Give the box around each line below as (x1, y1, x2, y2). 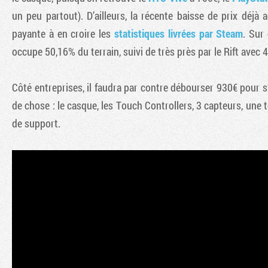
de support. (12, 115, 60, 130)
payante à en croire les (12, 26, 114, 41)
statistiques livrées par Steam (114, 26, 243, 41)
